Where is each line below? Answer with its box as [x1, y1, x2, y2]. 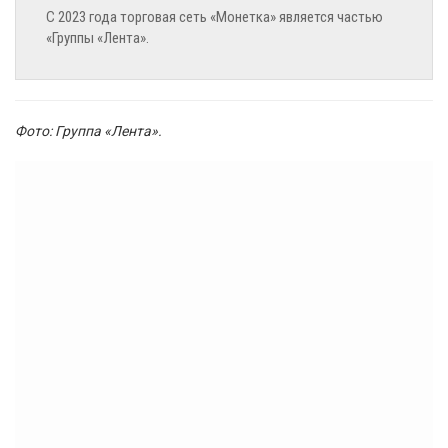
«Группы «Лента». [46, 29, 149, 48]
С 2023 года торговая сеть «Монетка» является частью [46, 8, 383, 27]
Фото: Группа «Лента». [15, 123, 162, 140]
